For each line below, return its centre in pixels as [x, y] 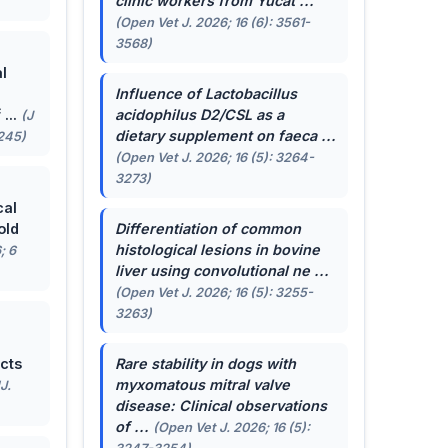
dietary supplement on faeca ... [225, 136]
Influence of [159, 94]
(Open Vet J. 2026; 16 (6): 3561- [212, 23]
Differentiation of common [207, 229]
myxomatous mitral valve [202, 385]
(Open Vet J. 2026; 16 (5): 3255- [213, 293]
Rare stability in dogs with [205, 364]
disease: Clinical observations [220, 406]
